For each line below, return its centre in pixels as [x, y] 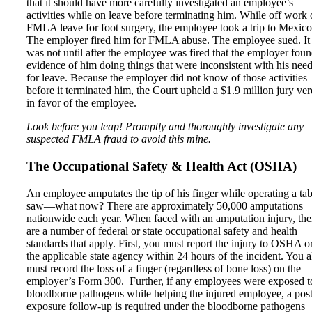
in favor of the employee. [84, 103]
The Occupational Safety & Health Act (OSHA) [162, 166]
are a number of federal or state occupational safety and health [162, 231]
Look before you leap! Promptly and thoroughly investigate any [165, 127]
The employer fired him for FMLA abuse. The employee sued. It [168, 40]
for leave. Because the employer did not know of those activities [167, 78]
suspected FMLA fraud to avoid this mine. [119, 139]
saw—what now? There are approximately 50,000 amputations [165, 205]
